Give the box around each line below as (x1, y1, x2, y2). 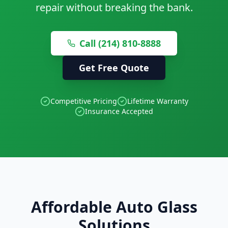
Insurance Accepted (85, 106, 153, 116)
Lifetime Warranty (127, 96, 188, 106)
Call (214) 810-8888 (79, 37, 161, 49)
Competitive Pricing (50, 96, 117, 106)
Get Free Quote (79, 62, 149, 74)
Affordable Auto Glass (31, 196, 197, 217)
